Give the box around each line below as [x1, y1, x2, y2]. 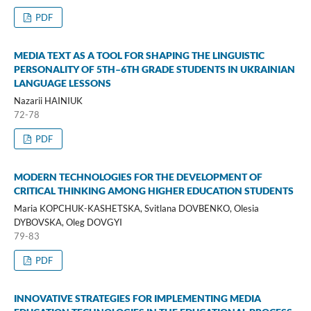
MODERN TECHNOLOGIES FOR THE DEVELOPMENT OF [13, 170, 262, 183]
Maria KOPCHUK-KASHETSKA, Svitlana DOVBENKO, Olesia [13, 202, 259, 214]
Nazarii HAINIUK [13, 94, 83, 106]
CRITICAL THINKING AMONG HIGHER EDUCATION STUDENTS [13, 184, 294, 196]
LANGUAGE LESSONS [13, 76, 111, 89]
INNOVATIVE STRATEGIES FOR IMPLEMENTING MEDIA [13, 292, 261, 304]
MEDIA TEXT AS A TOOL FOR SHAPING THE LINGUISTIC [13, 49, 264, 61]
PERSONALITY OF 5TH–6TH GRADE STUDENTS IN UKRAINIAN [13, 62, 295, 75]
